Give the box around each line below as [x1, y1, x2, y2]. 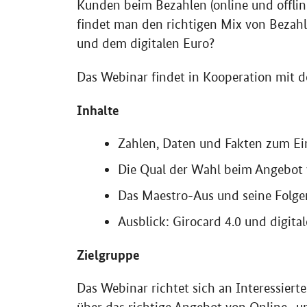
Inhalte [77, 101, 119, 119]
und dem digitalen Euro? [77, 36, 214, 52]
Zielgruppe [77, 246, 140, 264]
